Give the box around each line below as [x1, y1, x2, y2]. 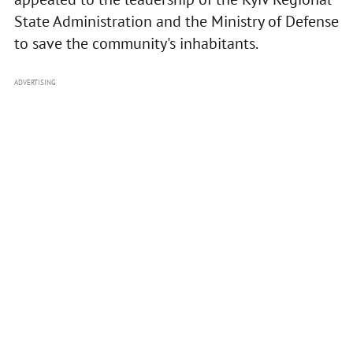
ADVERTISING [13, 78, 56, 87]
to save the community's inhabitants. [13, 33, 258, 54]
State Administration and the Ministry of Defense [13, 11, 339, 32]
